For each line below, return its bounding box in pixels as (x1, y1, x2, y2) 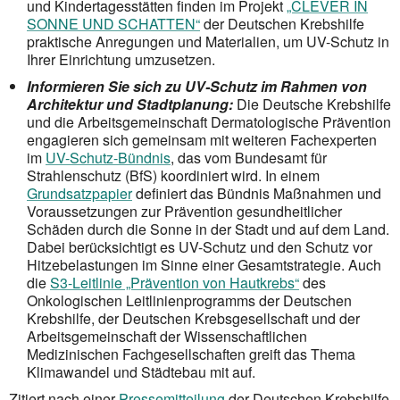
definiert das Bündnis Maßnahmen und (132, 182, 381, 204)
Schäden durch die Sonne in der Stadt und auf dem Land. (27, 218, 389, 239)
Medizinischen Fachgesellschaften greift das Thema (27, 343, 355, 364)
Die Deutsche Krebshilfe (237, 93, 391, 114)
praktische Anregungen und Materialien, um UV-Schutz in (27, 30, 389, 52)
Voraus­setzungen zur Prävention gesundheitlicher (27, 200, 342, 221)
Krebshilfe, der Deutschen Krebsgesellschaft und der (27, 307, 360, 329)
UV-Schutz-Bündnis (46, 146, 171, 168)
